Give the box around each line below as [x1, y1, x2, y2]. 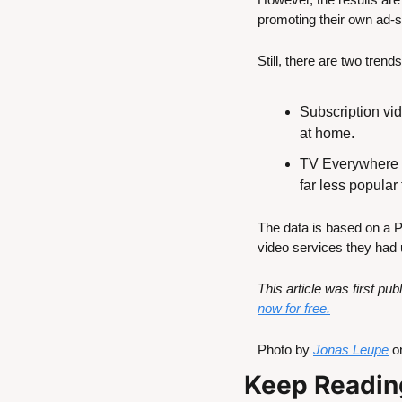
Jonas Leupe [313, 342, 389, 358]
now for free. [258, 301, 330, 317]
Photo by [258, 342, 313, 358]
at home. [300, 126, 354, 142]
